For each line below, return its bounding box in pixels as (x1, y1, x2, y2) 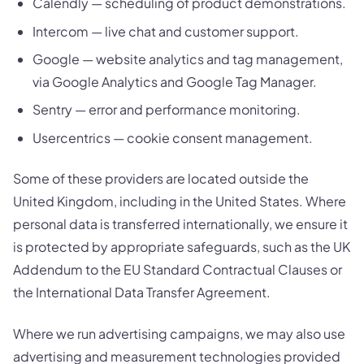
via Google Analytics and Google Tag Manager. (32, 73, 317, 91)
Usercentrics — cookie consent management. (32, 128, 313, 146)
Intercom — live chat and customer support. (32, 22, 299, 40)
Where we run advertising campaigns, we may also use (13, 324, 345, 342)
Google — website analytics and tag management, (32, 50, 343, 68)
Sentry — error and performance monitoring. (32, 101, 301, 119)
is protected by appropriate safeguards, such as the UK (13, 238, 350, 256)
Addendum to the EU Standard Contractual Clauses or (13, 261, 342, 279)
